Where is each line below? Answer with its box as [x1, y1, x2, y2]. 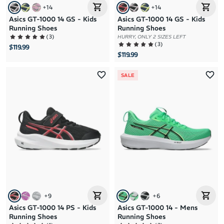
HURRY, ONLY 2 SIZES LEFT [117, 33, 186, 40]
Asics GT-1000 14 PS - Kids [9, 203, 96, 212]
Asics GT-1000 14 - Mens [117, 203, 197, 212]
